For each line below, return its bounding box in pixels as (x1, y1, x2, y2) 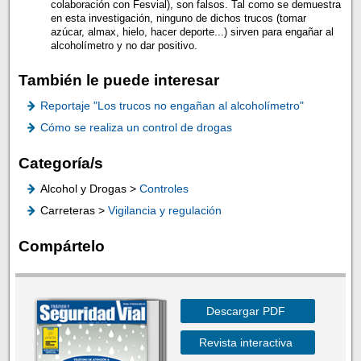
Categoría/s (18, 155, 103, 172)
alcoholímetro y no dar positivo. (50, 39, 201, 52)
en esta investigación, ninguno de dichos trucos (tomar (50, 11, 306, 24)
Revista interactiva (198, 336, 293, 350)
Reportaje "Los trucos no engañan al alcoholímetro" (39, 99, 304, 113)
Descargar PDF (205, 305, 285, 318)
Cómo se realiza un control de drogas (39, 121, 232, 135)
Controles (139, 182, 189, 196)
